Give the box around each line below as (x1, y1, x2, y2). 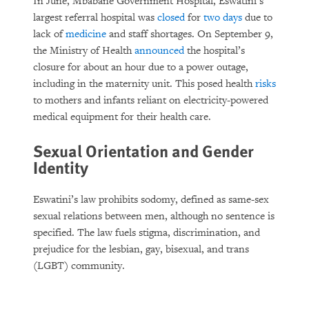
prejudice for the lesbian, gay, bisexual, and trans (33, 243, 249, 256)
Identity (33, 155, 88, 179)
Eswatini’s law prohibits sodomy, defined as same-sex (33, 193, 269, 206)
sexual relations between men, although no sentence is (33, 210, 275, 223)
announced (134, 44, 184, 57)
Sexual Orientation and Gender (33, 139, 254, 162)
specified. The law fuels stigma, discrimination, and (33, 226, 260, 239)
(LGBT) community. (33, 259, 125, 272)
